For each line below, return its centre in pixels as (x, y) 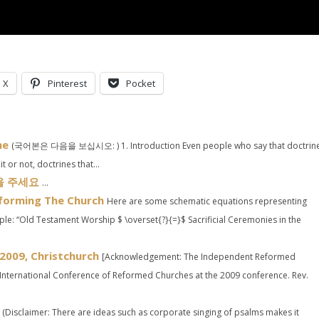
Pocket (141, 83)
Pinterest (67, 83)
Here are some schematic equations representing (207, 201)
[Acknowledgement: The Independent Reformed (199, 257)
